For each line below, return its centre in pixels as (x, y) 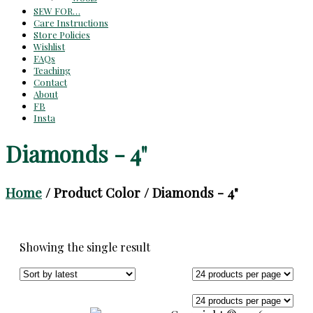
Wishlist (49, 46)
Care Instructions (71, 23)
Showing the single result (85, 247)
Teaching (52, 70)
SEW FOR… (57, 11)
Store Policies (62, 35)
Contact (50, 82)
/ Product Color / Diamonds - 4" (140, 192)
